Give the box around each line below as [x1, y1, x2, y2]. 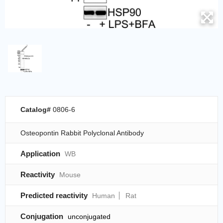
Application [20, 149, 60, 158]
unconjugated [68, 213, 111, 221]
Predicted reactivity [20, 191, 88, 200]
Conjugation [20, 212, 65, 221]
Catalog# [20, 106, 53, 114]
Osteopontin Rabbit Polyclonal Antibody [20, 129, 144, 137]
